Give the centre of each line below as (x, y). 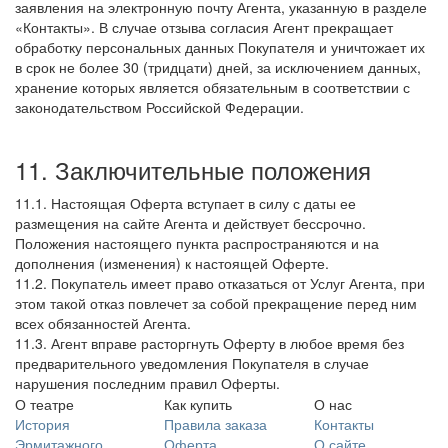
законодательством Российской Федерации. (159, 107)
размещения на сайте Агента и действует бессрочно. (190, 223)
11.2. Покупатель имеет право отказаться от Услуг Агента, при (220, 283)
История (42, 424)
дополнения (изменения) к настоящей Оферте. (172, 263)
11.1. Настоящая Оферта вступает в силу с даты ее (185, 203)
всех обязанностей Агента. (103, 323)
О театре (44, 404)
